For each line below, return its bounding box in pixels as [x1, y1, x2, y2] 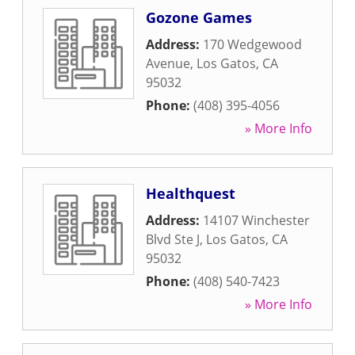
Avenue [146, 55, 190, 72]
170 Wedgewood [203, 36, 302, 53]
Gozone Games [146, 8, 252, 27]
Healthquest [146, 184, 235, 203]
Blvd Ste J [146, 231, 200, 248]
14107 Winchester [203, 212, 310, 229]
